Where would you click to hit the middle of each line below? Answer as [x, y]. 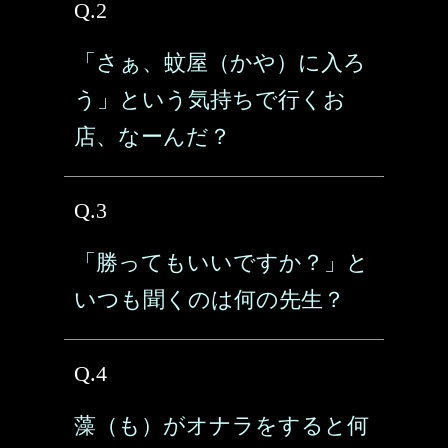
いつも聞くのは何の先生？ [209, 299]
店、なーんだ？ [152, 136]
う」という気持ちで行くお [210, 99]
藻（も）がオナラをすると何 [221, 425]
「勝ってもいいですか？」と [221, 262]
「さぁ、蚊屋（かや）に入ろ [220, 62]
